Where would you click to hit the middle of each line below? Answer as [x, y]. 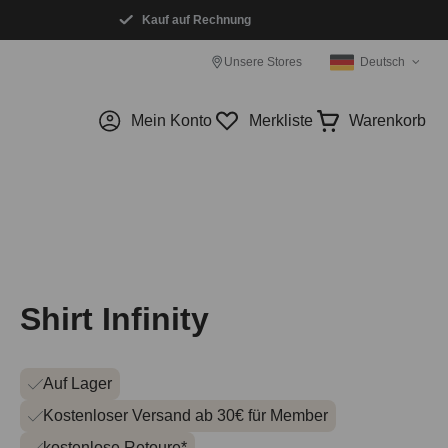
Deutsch [382, 62]
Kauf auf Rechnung [196, 20]
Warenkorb [387, 120]
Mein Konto [172, 120]
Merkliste [280, 120]
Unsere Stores [262, 62]
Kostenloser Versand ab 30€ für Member [185, 415]
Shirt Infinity [114, 319]
